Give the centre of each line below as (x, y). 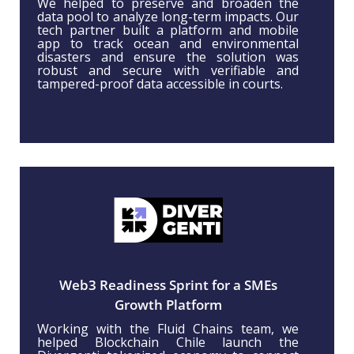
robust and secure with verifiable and (168, 71)
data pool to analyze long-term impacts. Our (168, 17)
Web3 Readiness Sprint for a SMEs (168, 285)
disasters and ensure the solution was (168, 57)
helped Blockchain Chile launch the (168, 343)
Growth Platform (168, 305)
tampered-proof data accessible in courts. (160, 84)
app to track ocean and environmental (168, 44)
